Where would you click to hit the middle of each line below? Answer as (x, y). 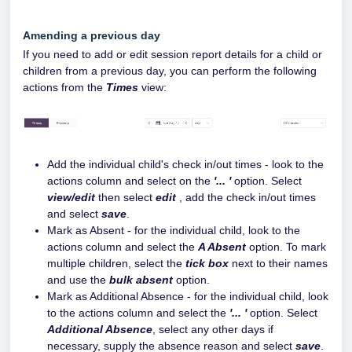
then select (125, 197)
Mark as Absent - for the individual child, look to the (174, 230)
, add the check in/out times (246, 197)
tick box (209, 263)
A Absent (222, 246)
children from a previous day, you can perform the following (170, 71)
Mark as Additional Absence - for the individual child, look (188, 296)
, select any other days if (213, 329)
